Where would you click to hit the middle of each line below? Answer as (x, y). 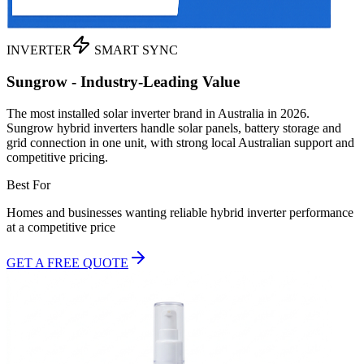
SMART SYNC (134, 50)
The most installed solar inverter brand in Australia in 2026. (158, 113)
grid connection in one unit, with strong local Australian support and (180, 142)
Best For (28, 184)
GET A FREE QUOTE (67, 262)
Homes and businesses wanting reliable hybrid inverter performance (180, 212)
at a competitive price (61, 227)
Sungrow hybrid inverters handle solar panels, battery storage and (174, 128)
